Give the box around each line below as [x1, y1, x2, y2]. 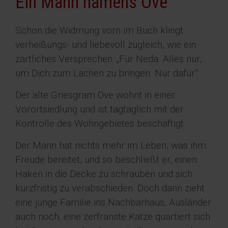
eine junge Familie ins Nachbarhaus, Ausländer [15, 196, 211, 209]
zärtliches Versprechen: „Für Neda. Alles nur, [15, 53, 202, 65]
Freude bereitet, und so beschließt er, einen [15, 154, 197, 166]
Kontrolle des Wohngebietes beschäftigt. [15, 118, 186, 130]
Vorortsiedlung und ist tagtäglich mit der [15, 103, 184, 116]
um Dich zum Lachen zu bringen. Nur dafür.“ [15, 67, 198, 79]
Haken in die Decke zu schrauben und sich [15, 168, 192, 180]
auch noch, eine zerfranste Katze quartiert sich [15, 211, 210, 223]
